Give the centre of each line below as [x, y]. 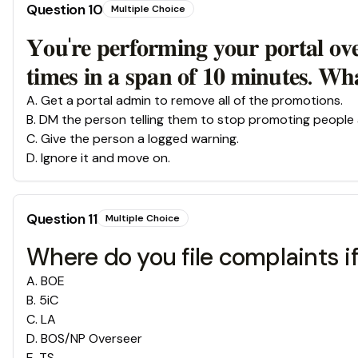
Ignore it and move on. [105, 158]
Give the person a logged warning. [140, 139]
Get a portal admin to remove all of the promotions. [192, 101]
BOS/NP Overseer [91, 339]
